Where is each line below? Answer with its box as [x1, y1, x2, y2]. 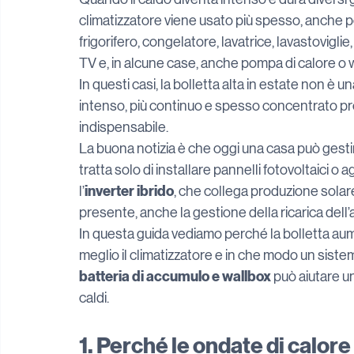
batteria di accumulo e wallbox [79, 268, 271, 285]
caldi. [79, 290, 109, 306]
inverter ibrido [85, 183, 174, 200]
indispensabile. [79, 119, 168, 135]
